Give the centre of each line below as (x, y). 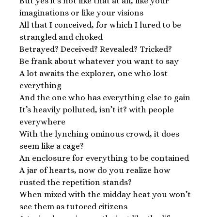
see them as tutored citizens (73, 207)
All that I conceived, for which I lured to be (100, 25)
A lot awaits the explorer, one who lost (93, 73)
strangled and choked (61, 37)
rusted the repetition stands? (76, 182)
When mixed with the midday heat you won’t (105, 194)
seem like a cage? (52, 146)
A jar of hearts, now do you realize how (95, 170)
